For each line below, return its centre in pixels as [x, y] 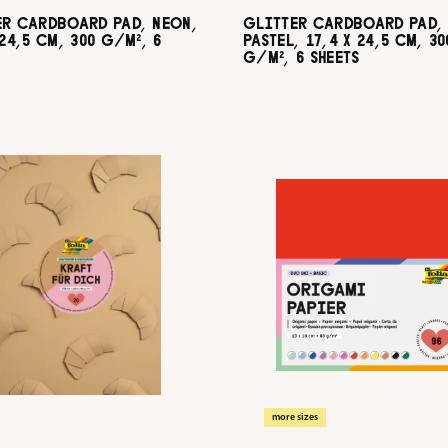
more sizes [295, 417]
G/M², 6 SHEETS [301, 57]
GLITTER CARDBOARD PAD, [343, 23]
